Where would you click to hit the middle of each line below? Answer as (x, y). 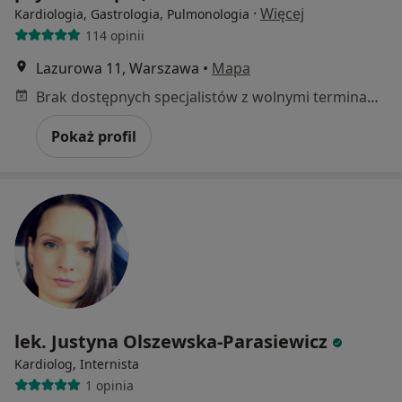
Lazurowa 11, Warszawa (118, 68)
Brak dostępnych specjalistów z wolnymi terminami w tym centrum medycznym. (373, 97)
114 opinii (114, 35)
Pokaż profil (94, 136)
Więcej (282, 13)
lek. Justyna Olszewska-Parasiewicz (171, 341)
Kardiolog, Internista (77, 364)
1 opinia (109, 385)
